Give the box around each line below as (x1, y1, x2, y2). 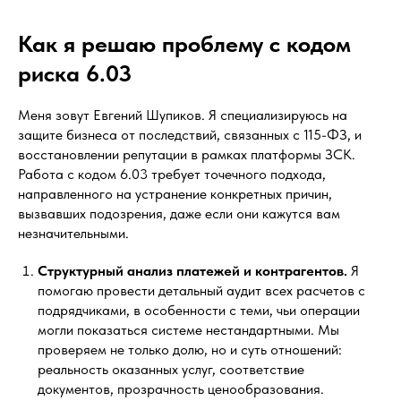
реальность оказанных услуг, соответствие (38, 361, 304, 378)
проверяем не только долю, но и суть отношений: (38, 341, 342, 358)
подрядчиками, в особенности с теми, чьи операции (38, 302, 360, 319)
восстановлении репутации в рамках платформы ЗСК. (18, 146, 355, 163)
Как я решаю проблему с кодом (18, 30, 351, 57)
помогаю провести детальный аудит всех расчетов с (38, 282, 365, 299)
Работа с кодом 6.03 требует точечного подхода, (18, 166, 326, 183)
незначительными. (18, 225, 129, 242)
